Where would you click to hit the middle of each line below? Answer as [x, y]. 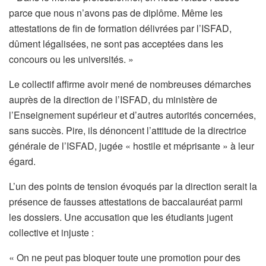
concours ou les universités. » [71, 59]
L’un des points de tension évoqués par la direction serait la [133, 186]
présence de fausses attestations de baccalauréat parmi [126, 201]
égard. [22, 161]
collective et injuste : [51, 232]
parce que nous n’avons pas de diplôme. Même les [116, 12]
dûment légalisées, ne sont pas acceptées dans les [116, 43]
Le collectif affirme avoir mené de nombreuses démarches [130, 84]
